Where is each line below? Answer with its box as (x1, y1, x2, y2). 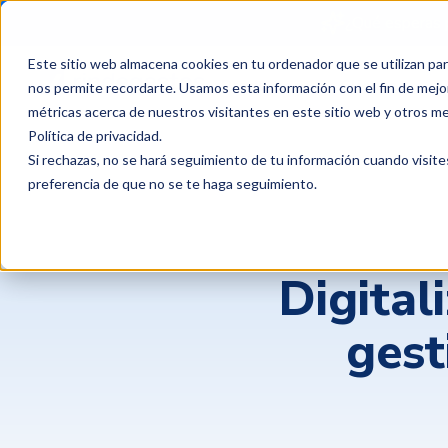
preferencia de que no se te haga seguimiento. (28, 175, 317, 192)
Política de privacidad (28, 127, 159, 144)
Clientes (340, 75, 407, 97)
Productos (221, 75, 302, 97)
